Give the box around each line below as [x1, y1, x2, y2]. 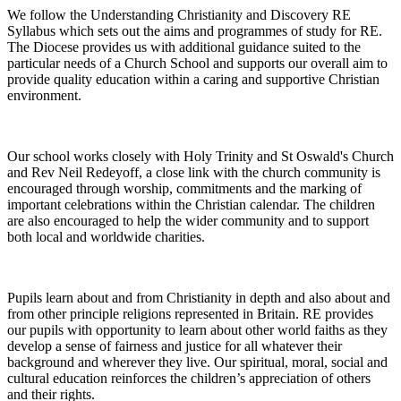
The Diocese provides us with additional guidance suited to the [7, 38, 361, 55]
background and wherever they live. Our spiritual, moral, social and [7, 354, 388, 370]
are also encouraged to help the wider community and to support [7, 212, 369, 228]
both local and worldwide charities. [7, 228, 205, 244]
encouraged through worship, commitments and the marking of [7, 180, 362, 196]
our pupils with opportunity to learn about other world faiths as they [7, 321, 388, 337]
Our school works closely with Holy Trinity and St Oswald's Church [7, 148, 394, 164]
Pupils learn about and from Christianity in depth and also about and [7, 289, 390, 305]
